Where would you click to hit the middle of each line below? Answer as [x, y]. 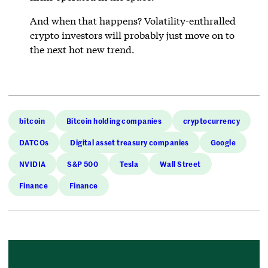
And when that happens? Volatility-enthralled [133, 20]
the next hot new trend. [83, 49]
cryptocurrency [211, 120]
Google [223, 142]
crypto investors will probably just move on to [132, 35]
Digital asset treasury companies [130, 142]
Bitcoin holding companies [114, 120]
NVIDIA [32, 163]
